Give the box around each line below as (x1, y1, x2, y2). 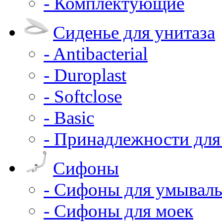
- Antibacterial (44, 43, 148, 64)
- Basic (44, 107, 94, 128)
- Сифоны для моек (44, 200, 193, 221)
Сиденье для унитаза (53, 22, 215, 43)
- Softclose (44, 86, 122, 107)
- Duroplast (44, 64, 126, 85)
